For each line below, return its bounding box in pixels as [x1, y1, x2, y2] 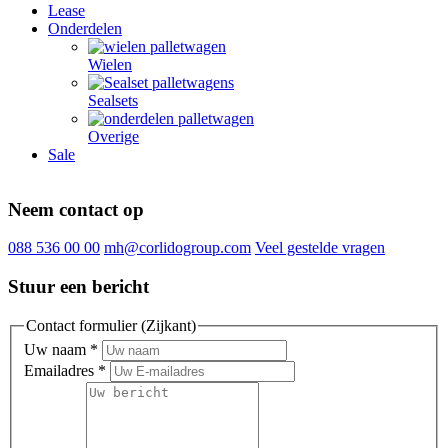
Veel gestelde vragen [255, 239, 385, 257]
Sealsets [88, 92, 138, 109]
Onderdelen [48, 20, 122, 37]
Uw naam [24, 341, 90, 359]
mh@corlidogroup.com [104, 239, 251, 257]
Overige [88, 128, 139, 145]
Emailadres [24, 362, 98, 380]
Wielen [88, 56, 132, 73]
